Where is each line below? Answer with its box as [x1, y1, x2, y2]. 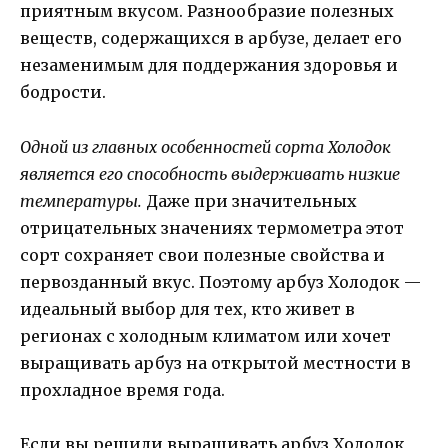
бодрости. [20, 82, 106, 103]
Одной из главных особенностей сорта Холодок [20, 136, 391, 157]
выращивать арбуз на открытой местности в [20, 352, 411, 373]
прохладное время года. [20, 379, 225, 400]
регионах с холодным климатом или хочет [20, 325, 391, 346]
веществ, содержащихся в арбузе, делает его [20, 28, 402, 49]
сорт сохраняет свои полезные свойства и [20, 244, 385, 265]
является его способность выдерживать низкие [20, 163, 400, 184]
